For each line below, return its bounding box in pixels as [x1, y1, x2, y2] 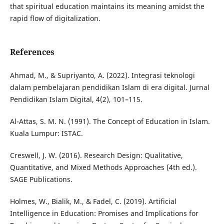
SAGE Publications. [9, 174, 72, 184]
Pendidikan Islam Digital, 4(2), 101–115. [9, 94, 142, 104]
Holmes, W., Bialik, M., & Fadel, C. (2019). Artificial [9, 196, 176, 206]
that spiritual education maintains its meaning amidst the [9, 1, 204, 11]
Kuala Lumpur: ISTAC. [9, 128, 83, 138]
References [9, 46, 54, 58]
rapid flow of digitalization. [9, 13, 100, 23]
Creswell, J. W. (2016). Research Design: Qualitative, [9, 150, 183, 160]
